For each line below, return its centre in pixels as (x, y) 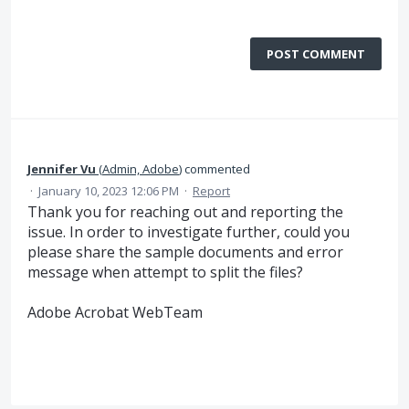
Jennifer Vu (62, 169)
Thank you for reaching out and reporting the (185, 212)
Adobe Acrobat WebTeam (115, 313)
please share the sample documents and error (185, 252)
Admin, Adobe (141, 169)
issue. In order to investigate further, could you (189, 232)
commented (216, 169)
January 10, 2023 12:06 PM (109, 191)
